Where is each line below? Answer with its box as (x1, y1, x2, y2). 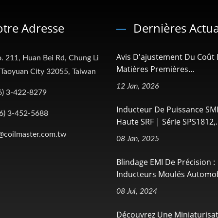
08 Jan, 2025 (116, 134, 159, 143)
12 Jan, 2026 (116, 82, 159, 90)
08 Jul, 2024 (116, 187, 157, 195)
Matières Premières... (116, 63, 194, 74)
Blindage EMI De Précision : (116, 156, 215, 167)
